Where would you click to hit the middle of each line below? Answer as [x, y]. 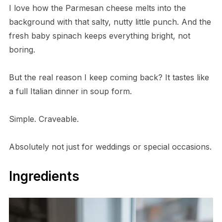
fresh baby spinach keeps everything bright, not [99, 35]
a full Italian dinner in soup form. [70, 91]
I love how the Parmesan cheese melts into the [97, 8]
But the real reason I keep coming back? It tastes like [109, 77]
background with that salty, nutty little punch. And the [110, 22]
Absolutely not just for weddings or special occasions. [110, 146]
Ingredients [44, 176]
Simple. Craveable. [44, 119]
